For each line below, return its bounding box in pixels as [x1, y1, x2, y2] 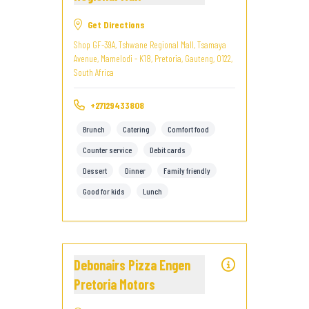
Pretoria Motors [74, 276, 155, 292]
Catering [123, 124, 150, 134]
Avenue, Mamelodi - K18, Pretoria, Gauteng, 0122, [74, 52, 232, 64]
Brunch [83, 124, 105, 134]
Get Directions [88, 19, 145, 30]
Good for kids [83, 186, 125, 196]
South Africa [74, 66, 114, 78]
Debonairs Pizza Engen [74, 257, 190, 273]
